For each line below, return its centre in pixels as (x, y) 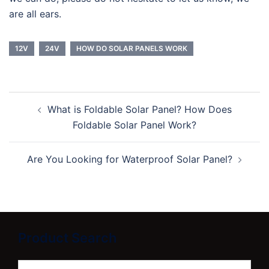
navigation (45, 116)
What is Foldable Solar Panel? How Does (139, 110)
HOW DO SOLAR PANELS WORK (132, 49)
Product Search (67, 238)
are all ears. (35, 14)
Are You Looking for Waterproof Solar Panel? (130, 159)
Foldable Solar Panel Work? (134, 125)
